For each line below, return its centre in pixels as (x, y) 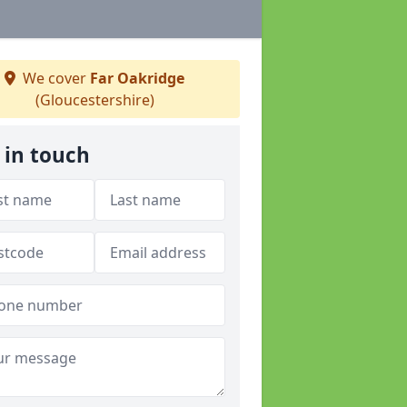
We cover (55, 78)
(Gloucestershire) (94, 100)
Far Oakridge (137, 78)
